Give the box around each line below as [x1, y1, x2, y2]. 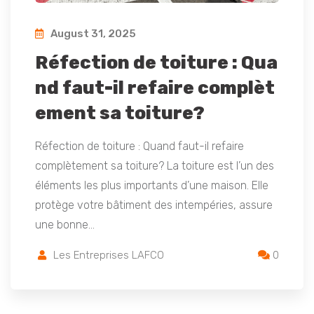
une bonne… [35, 218, 95, 232]
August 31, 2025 [48, 27, 136, 41]
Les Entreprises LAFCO [53, 249, 164, 262]
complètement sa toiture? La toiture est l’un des [35, 159, 274, 173]
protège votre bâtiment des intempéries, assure [35, 198, 273, 212]
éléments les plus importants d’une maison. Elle [35, 179, 268, 193]
